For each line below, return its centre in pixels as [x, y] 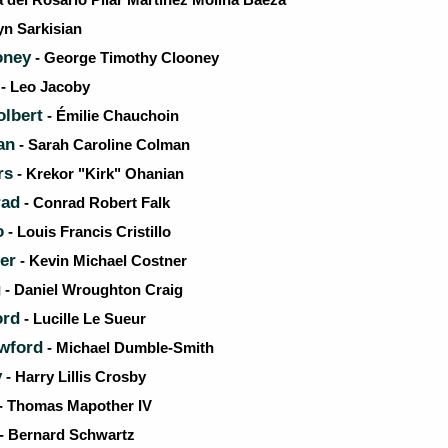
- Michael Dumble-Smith [128, 347]
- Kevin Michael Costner [101, 260]
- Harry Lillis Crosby [74, 376]
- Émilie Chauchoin [111, 115]
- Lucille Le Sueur [83, 318]
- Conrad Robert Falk [95, 202]
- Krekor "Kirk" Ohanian [98, 173]
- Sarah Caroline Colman [102, 144]
